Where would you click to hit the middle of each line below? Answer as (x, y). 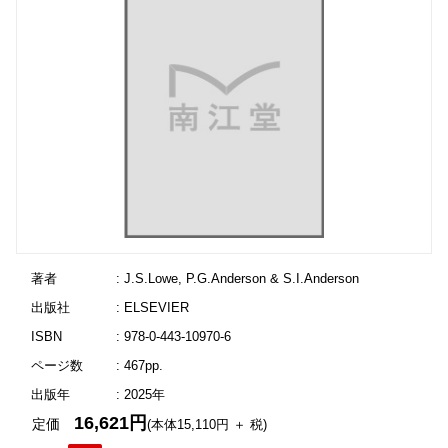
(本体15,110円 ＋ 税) (207, 424)
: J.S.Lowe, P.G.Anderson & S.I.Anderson (237, 278)
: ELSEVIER (152, 307)
